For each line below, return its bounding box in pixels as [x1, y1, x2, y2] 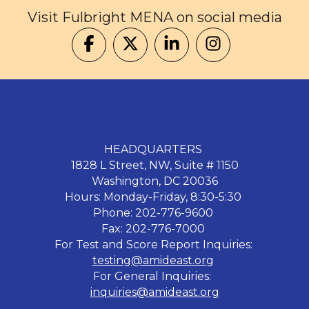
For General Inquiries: [92, 269, 217, 283]
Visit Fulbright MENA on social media [27, 8, 282, 26]
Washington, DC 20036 [91, 174, 218, 188]
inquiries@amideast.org [90, 285, 219, 299]
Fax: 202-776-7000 [101, 221, 208, 235]
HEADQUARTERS [104, 142, 205, 156]
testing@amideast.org [92, 253, 214, 267]
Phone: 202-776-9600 [93, 206, 216, 219]
